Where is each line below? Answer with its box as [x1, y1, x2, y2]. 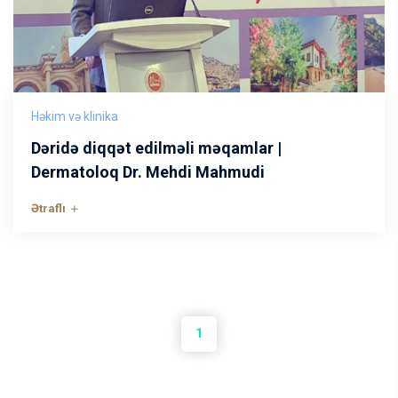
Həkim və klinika [31, 109, 118, 123]
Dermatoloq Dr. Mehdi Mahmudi [31, 163, 265, 181]
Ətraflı [31, 202, 68, 215]
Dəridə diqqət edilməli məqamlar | [31, 139, 282, 157]
